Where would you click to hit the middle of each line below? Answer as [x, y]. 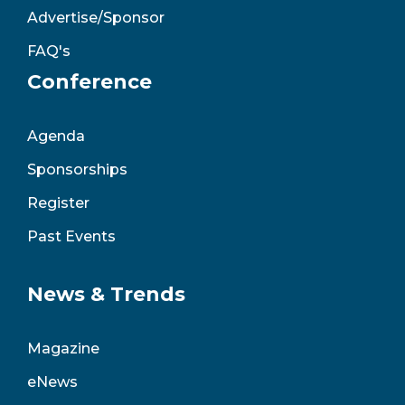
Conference [89, 81]
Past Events [71, 236]
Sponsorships [77, 169]
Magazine [63, 348]
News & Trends [106, 293]
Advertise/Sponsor [96, 17]
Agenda [56, 136]
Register [58, 202]
